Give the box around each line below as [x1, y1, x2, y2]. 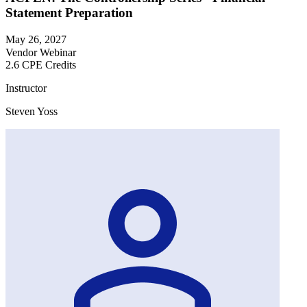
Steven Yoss [5, 105, 58, 117]
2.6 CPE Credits [5, 58, 76, 71]
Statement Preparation [5, 5, 133, 20]
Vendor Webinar [5, 46, 76, 58]
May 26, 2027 [5, 33, 66, 45]
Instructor [5, 82, 47, 94]
